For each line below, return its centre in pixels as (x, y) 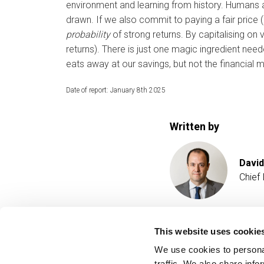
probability (88, 34)
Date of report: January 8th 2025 (116, 90)
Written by (194, 126)
